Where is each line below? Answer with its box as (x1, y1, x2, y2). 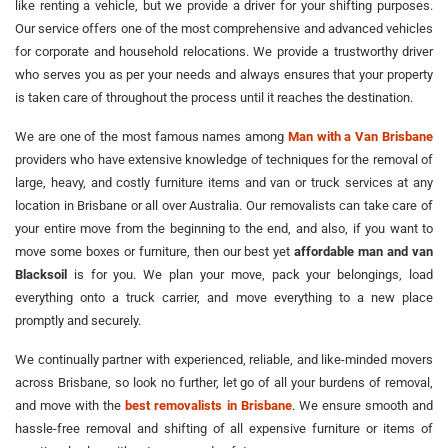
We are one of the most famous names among (15, 128, 288, 144)
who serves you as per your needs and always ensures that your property (15, 66, 433, 82)
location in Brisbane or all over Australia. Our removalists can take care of (15, 197, 433, 213)
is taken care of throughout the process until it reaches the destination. (15, 89, 413, 105)
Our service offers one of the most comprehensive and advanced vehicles (15, 20, 433, 36)
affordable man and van (294, 243, 433, 259)
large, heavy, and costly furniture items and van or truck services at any (15, 174, 433, 190)
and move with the (15, 397, 126, 413)
